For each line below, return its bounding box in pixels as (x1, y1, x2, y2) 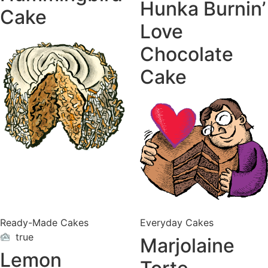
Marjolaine (140, 234, 234, 258)
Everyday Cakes (140, 217, 214, 229)
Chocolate (140, 42, 233, 66)
